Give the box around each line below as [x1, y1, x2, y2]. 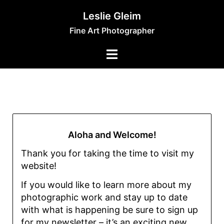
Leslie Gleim [83, 10, 141, 22]
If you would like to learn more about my [21, 179, 191, 190]
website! [21, 160, 59, 171]
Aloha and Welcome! [67, 129, 156, 140]
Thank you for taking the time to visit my [21, 148, 194, 159]
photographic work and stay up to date [21, 191, 187, 202]
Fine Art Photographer [69, 25, 154, 35]
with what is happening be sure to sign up [21, 204, 198, 215]
